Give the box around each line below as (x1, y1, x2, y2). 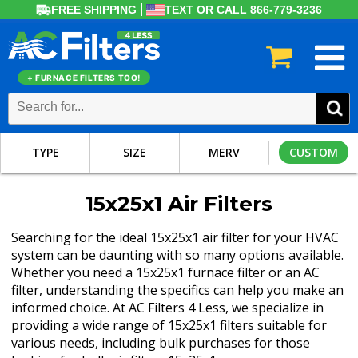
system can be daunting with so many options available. (11, 246, 344, 264)
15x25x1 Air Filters (86, 191, 272, 217)
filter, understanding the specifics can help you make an (11, 281, 344, 299)
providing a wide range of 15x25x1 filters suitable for (11, 316, 328, 334)
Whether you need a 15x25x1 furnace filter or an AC (11, 264, 320, 281)
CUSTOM (289, 144, 338, 160)
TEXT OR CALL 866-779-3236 (165, 3, 322, 16)
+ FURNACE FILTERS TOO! (26, 72, 141, 82)
